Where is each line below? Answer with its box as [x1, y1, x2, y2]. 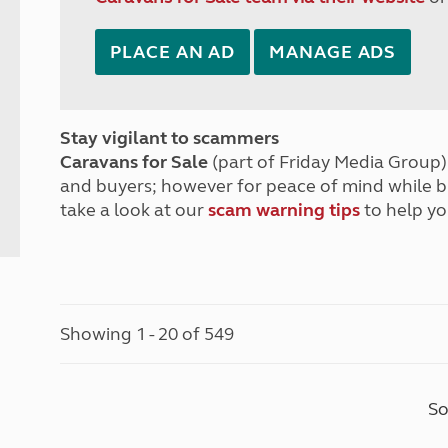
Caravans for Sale [60, 151, 209, 173]
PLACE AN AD [110, 41, 236, 63]
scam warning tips [208, 199, 361, 221]
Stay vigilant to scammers [60, 127, 280, 149]
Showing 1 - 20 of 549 [60, 323, 235, 345]
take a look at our [60, 199, 209, 221]
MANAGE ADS [269, 41, 397, 63]
